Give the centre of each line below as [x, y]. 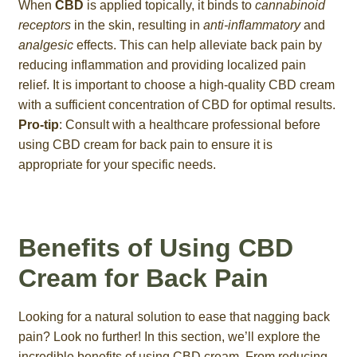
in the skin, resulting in [137, 25]
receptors [44, 25]
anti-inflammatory [251, 25]
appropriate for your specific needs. [117, 164]
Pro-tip [38, 124]
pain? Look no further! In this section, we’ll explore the [169, 337]
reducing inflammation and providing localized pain [162, 65]
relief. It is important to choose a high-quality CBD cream [176, 84]
